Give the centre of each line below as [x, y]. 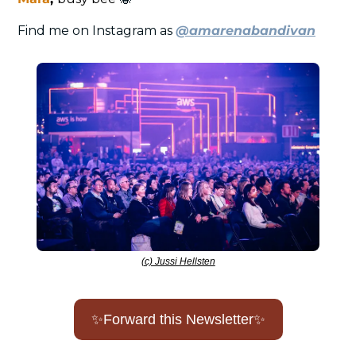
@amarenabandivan [246, 30]
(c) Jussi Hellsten [178, 261]
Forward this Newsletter [178, 319]
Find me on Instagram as [97, 30]
